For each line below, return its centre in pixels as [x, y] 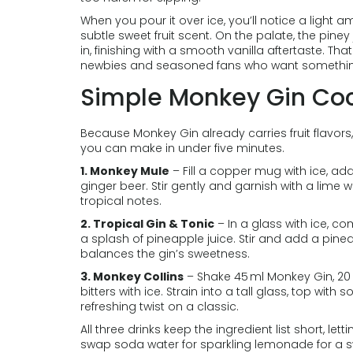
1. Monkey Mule [125, 171]
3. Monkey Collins [132, 277]
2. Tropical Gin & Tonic [147, 224]
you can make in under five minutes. [182, 148]
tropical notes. [121, 201]
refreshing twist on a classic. [160, 307]
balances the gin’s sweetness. [165, 254]
